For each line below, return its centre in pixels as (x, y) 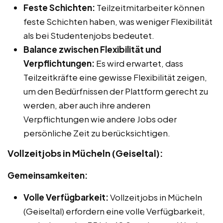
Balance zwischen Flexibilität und (92, 50)
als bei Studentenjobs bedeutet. (89, 36)
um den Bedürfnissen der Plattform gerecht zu (116, 91)
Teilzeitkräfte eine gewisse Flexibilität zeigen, (115, 77)
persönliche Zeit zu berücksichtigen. (97, 133)
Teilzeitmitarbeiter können (150, 8)
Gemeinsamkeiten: (48, 175)
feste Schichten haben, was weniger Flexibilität (118, 22)
